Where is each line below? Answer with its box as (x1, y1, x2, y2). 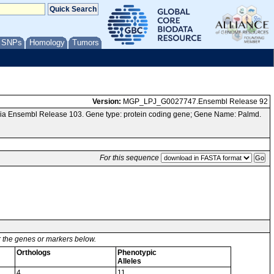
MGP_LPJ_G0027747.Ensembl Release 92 (121, 97, 268, 106)
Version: (92, 97, 121, 106)
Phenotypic (117, 248, 157, 257)
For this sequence (100, 154, 159, 162)
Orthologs (17, 248, 51, 257)
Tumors (72, 38, 99, 47)
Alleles (117, 257, 141, 265)
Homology (29, 38, 65, 47)
